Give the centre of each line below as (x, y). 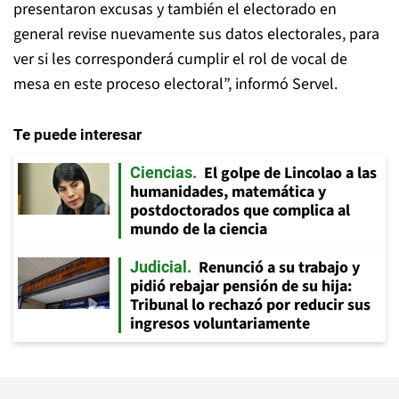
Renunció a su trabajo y (279, 267)
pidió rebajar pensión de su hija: (241, 286)
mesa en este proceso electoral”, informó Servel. (175, 84)
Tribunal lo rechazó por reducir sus (250, 305)
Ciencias (161, 172)
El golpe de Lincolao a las (290, 173)
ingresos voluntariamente (220, 323)
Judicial (159, 266)
